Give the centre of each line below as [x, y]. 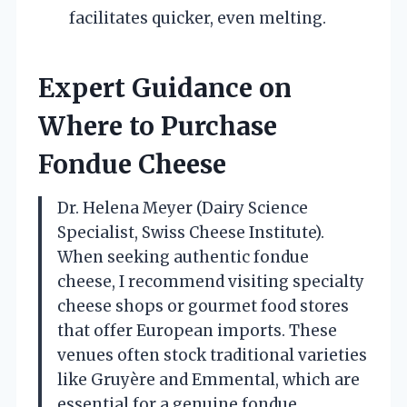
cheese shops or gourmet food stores [203, 306]
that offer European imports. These [197, 330]
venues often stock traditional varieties [212, 355]
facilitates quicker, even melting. [198, 18]
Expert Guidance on [165, 88]
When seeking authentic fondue [183, 257]
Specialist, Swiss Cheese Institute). [191, 232]
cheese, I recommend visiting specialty [211, 281]
